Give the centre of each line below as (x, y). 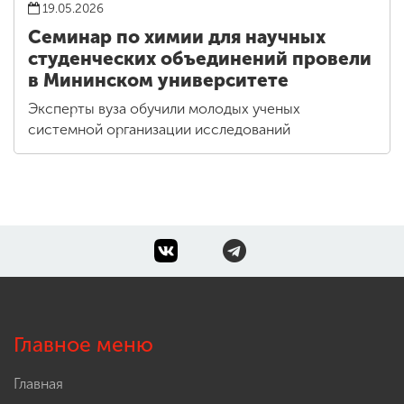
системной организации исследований (159, 130)
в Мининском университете (158, 81)
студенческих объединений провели (200, 59)
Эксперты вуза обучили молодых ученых (164, 109)
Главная (38, 384)
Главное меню (83, 345)
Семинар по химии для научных (177, 37)
